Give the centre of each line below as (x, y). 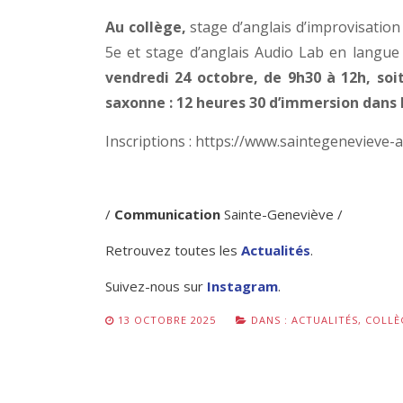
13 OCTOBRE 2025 (167, 319)
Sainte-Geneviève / (282, 214)
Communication (167, 214)
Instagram (242, 286)
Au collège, (148, 27)
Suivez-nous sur (156, 286)
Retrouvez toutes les (173, 250)
